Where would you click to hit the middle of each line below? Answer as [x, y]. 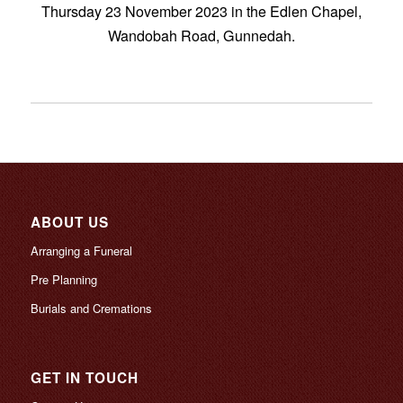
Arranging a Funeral [81, 251]
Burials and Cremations [91, 309]
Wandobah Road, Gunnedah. [201, 36]
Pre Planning [63, 280]
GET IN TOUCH [84, 378]
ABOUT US [69, 223]
